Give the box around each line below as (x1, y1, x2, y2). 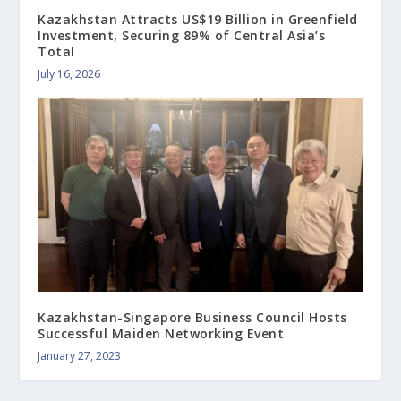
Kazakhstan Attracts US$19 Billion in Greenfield (38, 10, 358, 28)
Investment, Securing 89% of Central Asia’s (38, 26, 326, 44)
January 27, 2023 (38, 348, 122, 364)
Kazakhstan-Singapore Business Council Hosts (38, 309, 347, 327)
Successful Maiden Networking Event (38, 325, 285, 343)
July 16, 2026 (38, 65, 101, 81)
